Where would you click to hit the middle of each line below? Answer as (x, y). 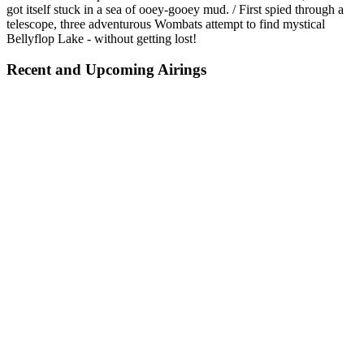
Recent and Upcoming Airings (106, 70)
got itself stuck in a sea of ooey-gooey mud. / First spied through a (175, 9)
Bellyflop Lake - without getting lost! (102, 38)
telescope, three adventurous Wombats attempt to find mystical (166, 24)
